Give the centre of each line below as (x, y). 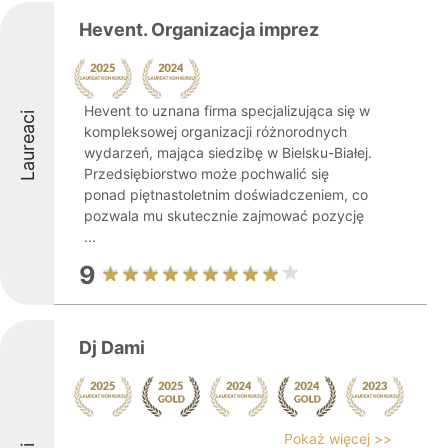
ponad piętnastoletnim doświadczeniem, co (226, 194)
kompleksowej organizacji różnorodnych (215, 131)
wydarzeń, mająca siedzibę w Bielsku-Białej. (228, 152)
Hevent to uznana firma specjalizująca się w (227, 110)
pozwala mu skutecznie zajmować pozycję (224, 215)
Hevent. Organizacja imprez (199, 29)
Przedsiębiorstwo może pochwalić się (206, 173)
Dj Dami (112, 347)
